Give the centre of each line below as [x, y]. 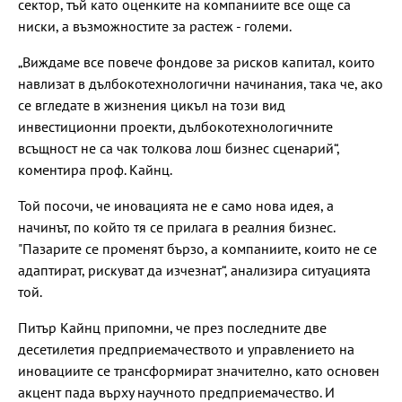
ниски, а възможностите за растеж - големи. [155, 26]
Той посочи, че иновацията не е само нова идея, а [176, 205]
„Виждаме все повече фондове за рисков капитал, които [197, 61]
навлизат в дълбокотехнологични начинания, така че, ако [201, 83]
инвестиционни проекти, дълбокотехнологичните [175, 126]
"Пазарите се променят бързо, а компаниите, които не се [197, 248]
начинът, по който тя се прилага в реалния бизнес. [176, 227]
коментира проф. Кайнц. [95, 169]
